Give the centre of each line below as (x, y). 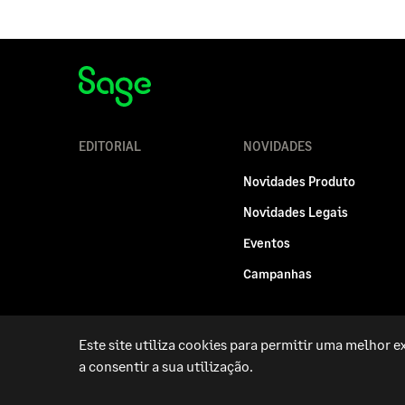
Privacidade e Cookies (233, 351)
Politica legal (116, 351)
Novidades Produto (300, 181)
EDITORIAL (110, 146)
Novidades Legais (296, 212)
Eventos (267, 243)
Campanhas (278, 273)
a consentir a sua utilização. (166, 366)
